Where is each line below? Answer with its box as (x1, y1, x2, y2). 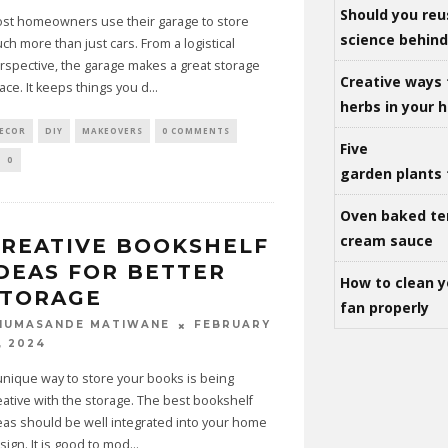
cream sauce (340, 231, 433, 250)
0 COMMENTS (161, 125, 230, 137)
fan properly (340, 298, 429, 317)
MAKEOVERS (81, 125, 143, 137)
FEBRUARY (193, 318, 271, 332)
